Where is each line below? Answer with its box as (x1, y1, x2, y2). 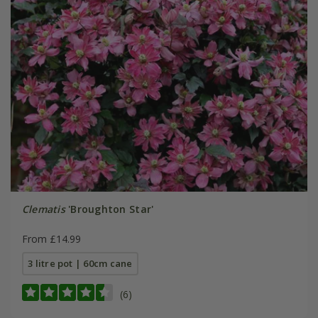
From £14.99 (21, 232, 81, 246)
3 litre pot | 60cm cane (28, 257, 133, 270)
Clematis (21, 202, 65, 216)
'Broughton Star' (65, 202, 154, 216)
